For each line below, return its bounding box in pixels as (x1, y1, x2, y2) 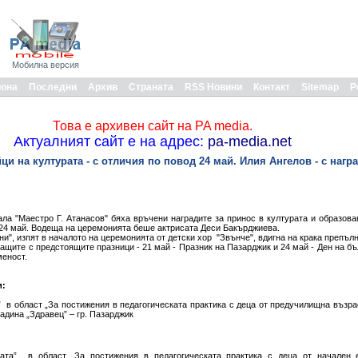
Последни (29, 82, 77, 93)
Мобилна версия (12, 60, 79, 70)
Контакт (253, 82, 290, 93)
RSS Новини (185, 82, 242, 93)
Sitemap (301, 82, 339, 93)
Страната (129, 82, 173, 93)
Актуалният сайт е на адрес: (13, 133, 204, 149)
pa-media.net (203, 133, 292, 149)
